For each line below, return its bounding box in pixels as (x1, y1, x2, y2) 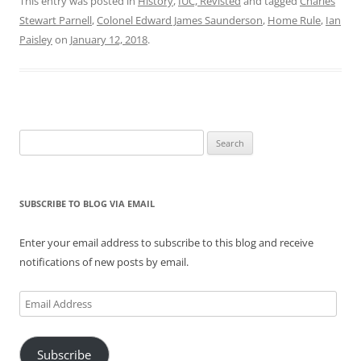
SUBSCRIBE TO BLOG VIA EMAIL (19, 197, 155, 210)
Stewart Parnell (19, 13, 92, 27)
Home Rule (268, 13, 321, 27)
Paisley (19, 32, 52, 47)
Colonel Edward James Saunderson (97, 13, 263, 27)
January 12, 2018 (70, 32, 147, 47)
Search (19, 131, 51, 146)
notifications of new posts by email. (19, 255, 189, 269)
